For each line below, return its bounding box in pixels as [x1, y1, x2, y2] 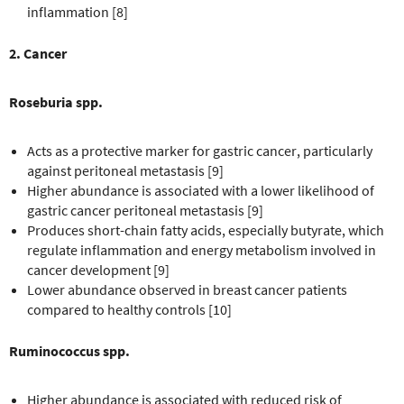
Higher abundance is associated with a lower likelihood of [27, 180, 374, 199]
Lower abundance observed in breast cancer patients [27, 280, 347, 298]
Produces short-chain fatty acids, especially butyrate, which [27, 220, 384, 239]
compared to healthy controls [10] [27, 299, 232, 318]
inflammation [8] [27, 2, 128, 21]
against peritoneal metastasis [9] [27, 161, 224, 179]
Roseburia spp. [9, 92, 103, 111]
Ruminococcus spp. [9, 341, 130, 360]
